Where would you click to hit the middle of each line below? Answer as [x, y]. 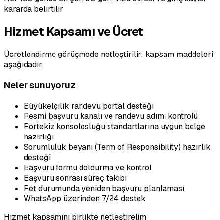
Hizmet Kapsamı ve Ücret [74, 32]
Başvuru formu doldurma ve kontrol [88, 167]
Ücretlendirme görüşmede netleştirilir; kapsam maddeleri [109, 55]
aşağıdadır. [24, 65]
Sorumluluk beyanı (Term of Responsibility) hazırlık [117, 147]
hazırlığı [39, 137]
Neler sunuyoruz [40, 85]
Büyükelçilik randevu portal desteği [89, 106]
